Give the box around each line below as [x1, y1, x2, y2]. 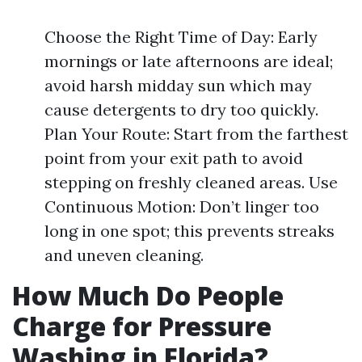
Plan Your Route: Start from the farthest [44, 124, 348, 144]
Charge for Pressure [12, 309, 271, 343]
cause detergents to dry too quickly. [44, 99, 318, 120]
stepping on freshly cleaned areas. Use [44, 172, 338, 192]
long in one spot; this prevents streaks [44, 221, 335, 241]
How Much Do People [12, 278, 284, 313]
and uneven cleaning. [44, 245, 204, 265]
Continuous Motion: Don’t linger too [44, 196, 319, 217]
